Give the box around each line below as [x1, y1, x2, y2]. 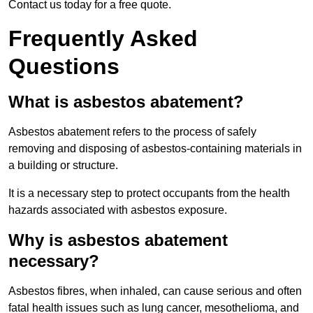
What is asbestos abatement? [8, 92, 244, 112]
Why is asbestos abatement [8, 231, 228, 250]
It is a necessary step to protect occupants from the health [8, 187, 290, 200]
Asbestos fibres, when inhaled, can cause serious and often [8, 285, 302, 298]
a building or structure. [8, 159, 118, 172]
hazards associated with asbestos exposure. [8, 204, 227, 217]
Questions [8, 54, 119, 80]
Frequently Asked [8, 26, 198, 52]
